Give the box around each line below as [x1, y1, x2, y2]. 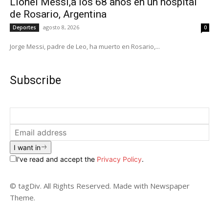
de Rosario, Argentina [10, 8, 107, 20]
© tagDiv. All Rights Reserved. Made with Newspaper [10, 180, 190, 191]
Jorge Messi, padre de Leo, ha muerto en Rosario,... [10, 42, 160, 51]
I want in [14, 143, 41, 152]
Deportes [13, 23, 36, 31]
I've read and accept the [16, 154, 97, 163]
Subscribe [10, 73, 61, 87]
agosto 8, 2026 [43, 23, 79, 31]
